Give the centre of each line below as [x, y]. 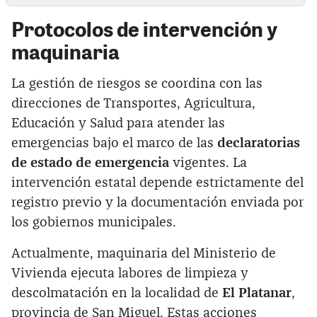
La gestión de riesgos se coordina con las [137, 83]
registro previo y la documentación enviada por [157, 202]
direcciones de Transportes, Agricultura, [133, 103]
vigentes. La [208, 163]
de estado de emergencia [90, 163]
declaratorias [259, 143]
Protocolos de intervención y [144, 28]
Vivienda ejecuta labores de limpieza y [130, 273]
